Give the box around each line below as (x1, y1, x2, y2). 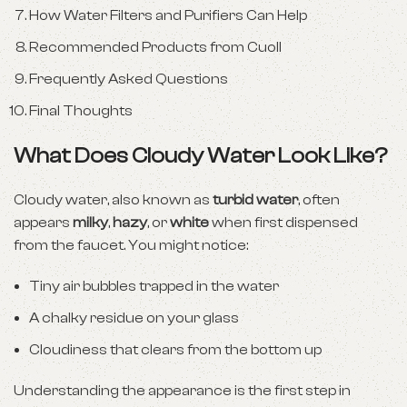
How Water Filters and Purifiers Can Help (29, 7, 307, 24)
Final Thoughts (29, 103, 133, 119)
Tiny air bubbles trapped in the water (29, 278, 279, 294)
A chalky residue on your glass (29, 310, 239, 326)
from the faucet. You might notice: (14, 237, 248, 253)
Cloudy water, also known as (14, 192, 213, 208)
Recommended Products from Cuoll (29, 39, 282, 55)
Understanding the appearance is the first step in (14, 382, 351, 399)
